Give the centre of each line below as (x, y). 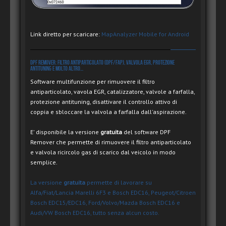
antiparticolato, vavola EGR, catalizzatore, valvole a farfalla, (112, 92)
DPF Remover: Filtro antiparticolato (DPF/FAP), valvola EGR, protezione (102, 63)
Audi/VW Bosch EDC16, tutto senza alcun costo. (95, 213)
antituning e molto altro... (57, 69)
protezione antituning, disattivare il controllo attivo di (104, 102)
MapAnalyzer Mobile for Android (145, 34)
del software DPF (146, 132)
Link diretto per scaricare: (66, 34)
